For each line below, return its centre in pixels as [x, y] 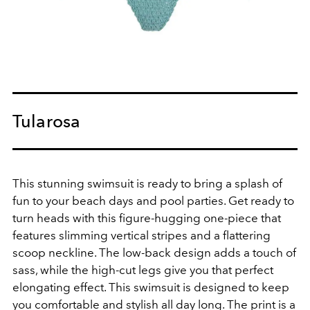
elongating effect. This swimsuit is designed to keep [151, 288]
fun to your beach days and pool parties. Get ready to [153, 201]
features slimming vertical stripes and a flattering [142, 236]
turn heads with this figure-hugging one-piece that [147, 218]
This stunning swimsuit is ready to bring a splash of [147, 184]
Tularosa [47, 121]
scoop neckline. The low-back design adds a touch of [154, 253]
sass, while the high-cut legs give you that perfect [143, 270]
